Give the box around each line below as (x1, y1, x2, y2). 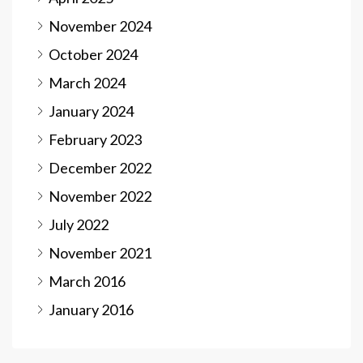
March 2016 (49, 272, 126, 290)
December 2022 (49, 159, 152, 177)
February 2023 (49, 130, 142, 148)
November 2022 (49, 187, 152, 205)
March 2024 (49, 74, 126, 92)
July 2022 (49, 216, 109, 233)
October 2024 (49, 45, 138, 63)
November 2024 (49, 17, 152, 35)
